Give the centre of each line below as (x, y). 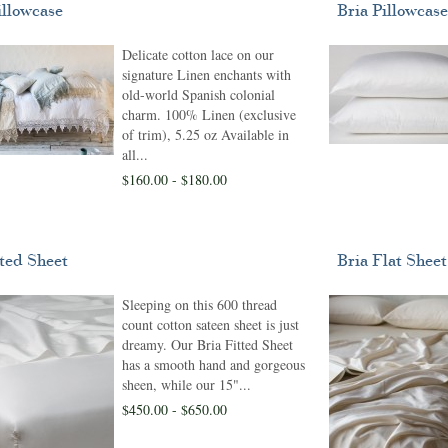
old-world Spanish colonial (198, 94)
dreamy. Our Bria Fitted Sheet (207, 344)
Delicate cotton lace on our (198, 54)
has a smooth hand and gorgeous (213, 364)
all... (135, 154)
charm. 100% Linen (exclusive (209, 114)
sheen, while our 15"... (186, 384)
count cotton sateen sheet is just (210, 324)
